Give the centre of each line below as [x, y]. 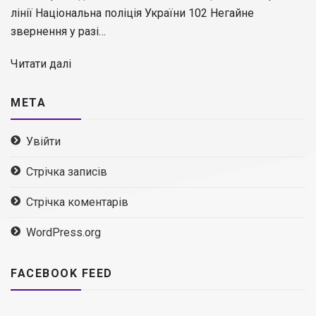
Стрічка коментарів [77, 202]
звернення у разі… [58, 32]
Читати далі [41, 64]
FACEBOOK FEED [62, 274]
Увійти [43, 142]
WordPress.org [63, 233]
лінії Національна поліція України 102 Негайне [132, 13]
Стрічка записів [67, 172]
